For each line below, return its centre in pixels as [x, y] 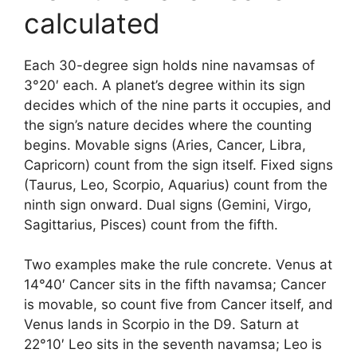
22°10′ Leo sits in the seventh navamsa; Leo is [173, 344]
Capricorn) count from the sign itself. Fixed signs [178, 165]
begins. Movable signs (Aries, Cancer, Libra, [165, 145]
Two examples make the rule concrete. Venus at [178, 265]
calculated [92, 23]
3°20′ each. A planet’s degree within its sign [165, 85]
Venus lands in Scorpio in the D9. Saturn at [161, 324]
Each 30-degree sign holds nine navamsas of [169, 65]
